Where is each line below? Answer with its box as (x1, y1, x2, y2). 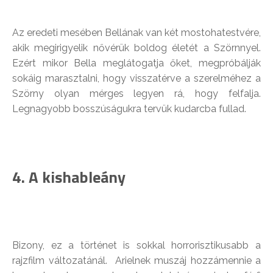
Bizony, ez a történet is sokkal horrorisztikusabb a (12, 239, 261, 251)
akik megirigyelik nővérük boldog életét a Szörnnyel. (12, 41, 261, 54)
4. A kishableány (12, 165, 126, 189)
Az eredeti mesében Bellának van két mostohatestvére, (12, 26, 261, 38)
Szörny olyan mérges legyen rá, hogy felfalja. (12, 87, 261, 99)
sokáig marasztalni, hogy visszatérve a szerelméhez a (12, 72, 261, 84)
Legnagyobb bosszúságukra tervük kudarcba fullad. (12, 102, 246, 115)
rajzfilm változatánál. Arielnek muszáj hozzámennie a (12, 254, 261, 266)
